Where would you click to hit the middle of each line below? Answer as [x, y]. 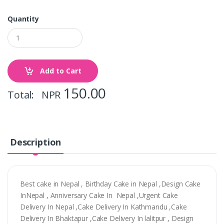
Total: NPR [35, 95]
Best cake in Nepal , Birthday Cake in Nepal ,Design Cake [110, 184]
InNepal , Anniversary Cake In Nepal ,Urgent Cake [99, 195]
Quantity [23, 19]
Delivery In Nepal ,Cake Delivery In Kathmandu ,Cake [103, 207]
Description [35, 142]
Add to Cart [60, 71]
